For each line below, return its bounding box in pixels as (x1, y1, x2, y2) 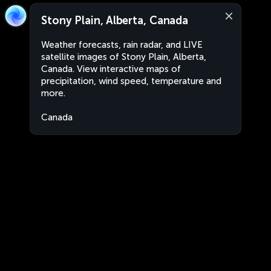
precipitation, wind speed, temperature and (41, 76, 221, 87)
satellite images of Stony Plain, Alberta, (41, 51, 206, 62)
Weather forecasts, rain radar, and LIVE (41, 39, 203, 50)
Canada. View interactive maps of (41, 64, 181, 74)
